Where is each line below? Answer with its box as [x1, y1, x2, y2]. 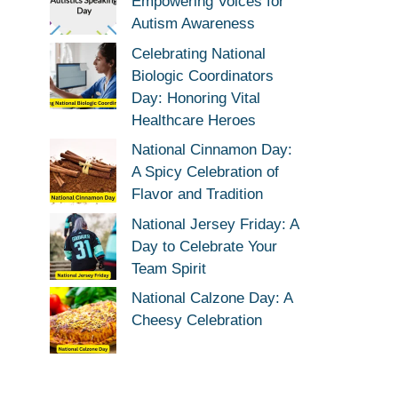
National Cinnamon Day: [131, 141, 292, 158]
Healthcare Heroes [131, 111, 256, 129]
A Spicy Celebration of [131, 163, 279, 180]
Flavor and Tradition [131, 186, 263, 203]
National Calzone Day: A [131, 290, 292, 306]
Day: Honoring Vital [131, 89, 260, 107]
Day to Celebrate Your [131, 237, 277, 255]
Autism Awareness [131, 15, 255, 32]
